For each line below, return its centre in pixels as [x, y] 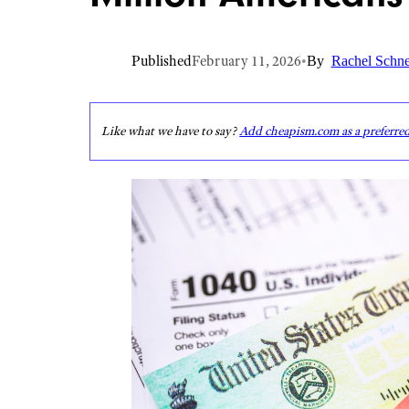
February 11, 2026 [246, 61]
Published [161, 61]
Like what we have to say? [171, 131]
